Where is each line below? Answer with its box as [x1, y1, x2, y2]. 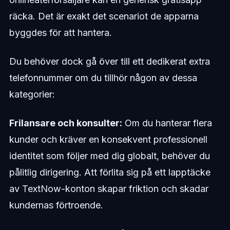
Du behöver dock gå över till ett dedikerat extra [9, 56, 210, 67]
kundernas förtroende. [9, 200, 103, 211]
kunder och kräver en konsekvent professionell [9, 134, 207, 145]
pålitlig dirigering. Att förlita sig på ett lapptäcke [9, 167, 210, 178]
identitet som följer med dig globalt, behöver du [9, 150, 210, 162]
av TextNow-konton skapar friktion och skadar [9, 183, 208, 195]
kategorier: [9, 89, 55, 100]
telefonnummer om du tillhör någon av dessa [9, 72, 197, 84]
